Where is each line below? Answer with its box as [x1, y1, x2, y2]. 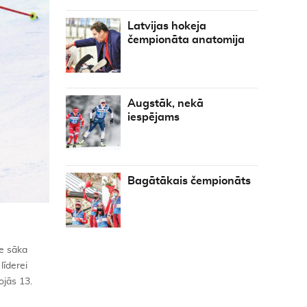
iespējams [127, 112, 180, 123]
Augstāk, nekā [127, 98, 204, 109]
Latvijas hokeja [127, 21, 206, 32]
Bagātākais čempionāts [127, 175, 251, 186]
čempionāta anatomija [127, 34, 245, 45]
